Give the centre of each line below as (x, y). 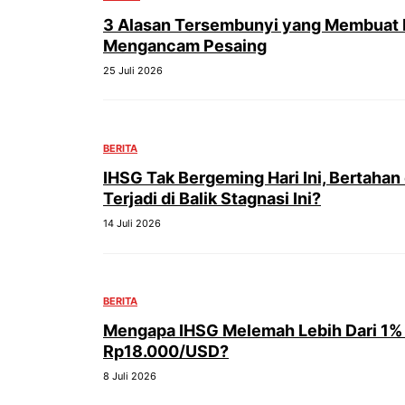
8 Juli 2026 (130, 377)
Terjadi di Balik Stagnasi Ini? (212, 198)
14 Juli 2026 (132, 223)
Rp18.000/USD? (166, 352)
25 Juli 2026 (133, 70)
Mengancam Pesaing (185, 45)
